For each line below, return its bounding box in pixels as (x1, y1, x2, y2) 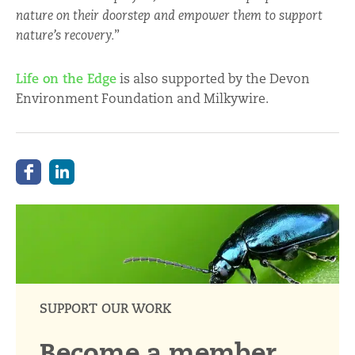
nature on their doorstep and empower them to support (16, 7, 323, 24)
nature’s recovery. (16, 27, 114, 44)
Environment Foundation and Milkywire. (16, 90, 269, 108)
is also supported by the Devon (120, 71, 310, 88)
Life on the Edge (16, 71, 116, 88)
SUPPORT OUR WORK (40, 300, 171, 318)
